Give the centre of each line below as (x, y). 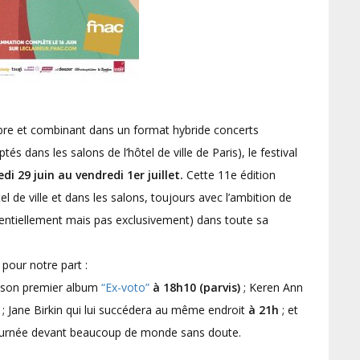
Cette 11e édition (229, 175)
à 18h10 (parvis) (198, 287)
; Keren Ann (273, 287)
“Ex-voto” (125, 287)
